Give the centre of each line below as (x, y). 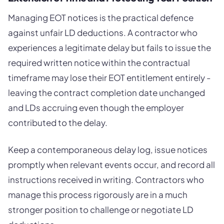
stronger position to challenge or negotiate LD (101, 209)
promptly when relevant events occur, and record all (111, 164)
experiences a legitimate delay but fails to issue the (109, 47)
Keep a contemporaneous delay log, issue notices (108, 149)
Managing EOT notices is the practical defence (101, 17)
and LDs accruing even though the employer (96, 107)
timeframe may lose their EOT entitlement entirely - (109, 77)
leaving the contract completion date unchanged (106, 92)
